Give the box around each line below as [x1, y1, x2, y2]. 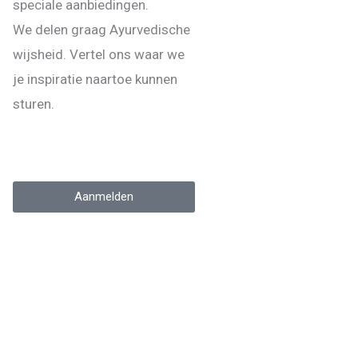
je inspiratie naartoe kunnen [13, 71, 177, 88]
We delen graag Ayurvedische [13, 22, 190, 38]
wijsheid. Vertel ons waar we [13, 46, 185, 63]
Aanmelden [74, 189, 133, 205]
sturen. [13, 96, 54, 113]
